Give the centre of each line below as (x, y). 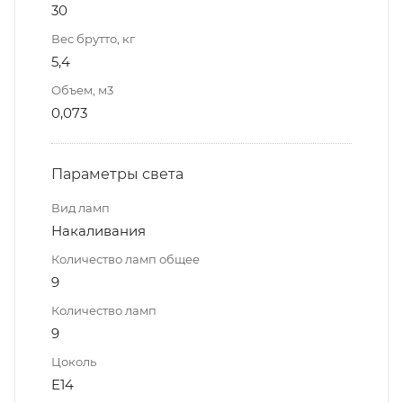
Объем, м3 (82, 90)
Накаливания (99, 230)
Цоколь (74, 361)
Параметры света (117, 174)
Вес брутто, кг (93, 38)
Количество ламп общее (125, 259)
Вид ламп (81, 207)
